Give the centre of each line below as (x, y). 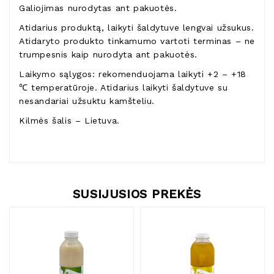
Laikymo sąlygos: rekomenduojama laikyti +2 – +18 (133, 74)
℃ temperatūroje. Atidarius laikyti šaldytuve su (124, 88)
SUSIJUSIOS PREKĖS (137, 194)
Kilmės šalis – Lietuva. (69, 121)
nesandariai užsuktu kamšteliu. (89, 101)
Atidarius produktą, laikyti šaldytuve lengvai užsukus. (137, 28)
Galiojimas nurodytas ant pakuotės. (98, 8)
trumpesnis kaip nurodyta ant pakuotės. (108, 55)
